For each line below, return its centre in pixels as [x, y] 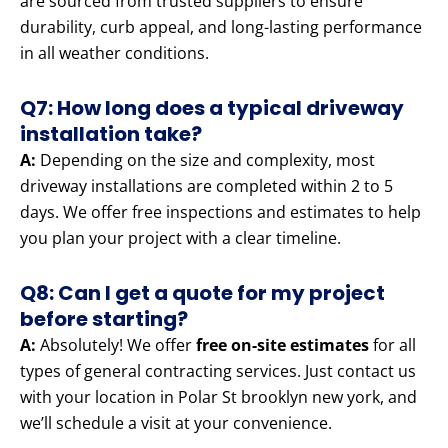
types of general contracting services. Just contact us [218, 371]
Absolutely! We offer [116, 345]
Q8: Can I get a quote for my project [202, 293]
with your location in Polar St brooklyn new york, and [218, 397]
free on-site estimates [282, 345]
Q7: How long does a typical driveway [212, 108]
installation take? [111, 134]
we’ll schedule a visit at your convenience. [176, 423]
